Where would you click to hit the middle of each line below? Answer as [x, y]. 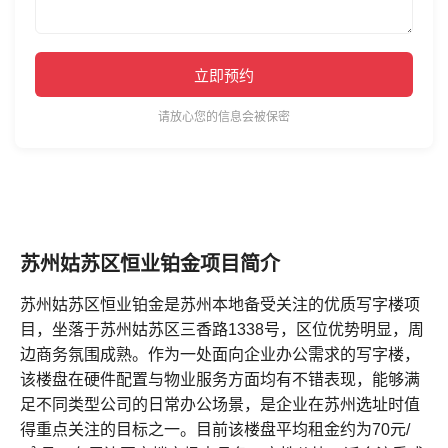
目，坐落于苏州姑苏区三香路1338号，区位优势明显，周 [222, 329]
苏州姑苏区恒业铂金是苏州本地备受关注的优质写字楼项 [220, 304]
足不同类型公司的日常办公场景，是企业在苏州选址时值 [220, 404]
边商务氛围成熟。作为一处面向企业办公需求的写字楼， [220, 354]
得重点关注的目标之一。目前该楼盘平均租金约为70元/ [215, 429]
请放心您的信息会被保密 [224, 117]
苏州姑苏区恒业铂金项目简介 [150, 264]
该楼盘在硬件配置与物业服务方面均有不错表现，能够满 [220, 379]
